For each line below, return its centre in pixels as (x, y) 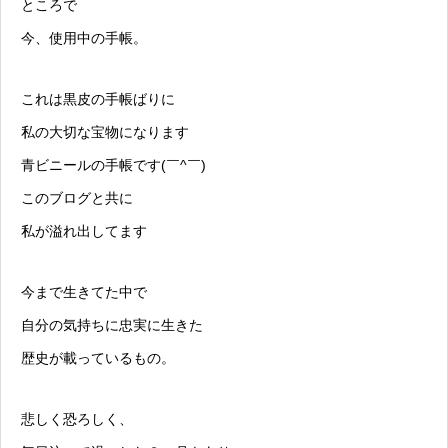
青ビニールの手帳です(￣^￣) (113, 165)
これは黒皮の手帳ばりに (98, 99)
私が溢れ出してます (84, 231)
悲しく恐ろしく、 (77, 419)
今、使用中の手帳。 (84, 38)
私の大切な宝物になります (105, 132)
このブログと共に (77, 198)
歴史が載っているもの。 (98, 358)
